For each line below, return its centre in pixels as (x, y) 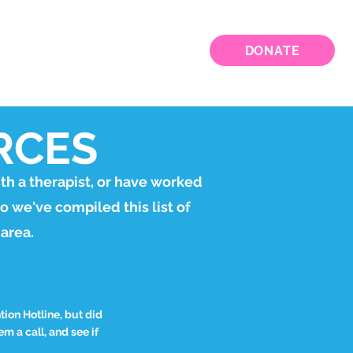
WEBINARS (74, 47)
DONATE (272, 50)
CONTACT (156, 47)
